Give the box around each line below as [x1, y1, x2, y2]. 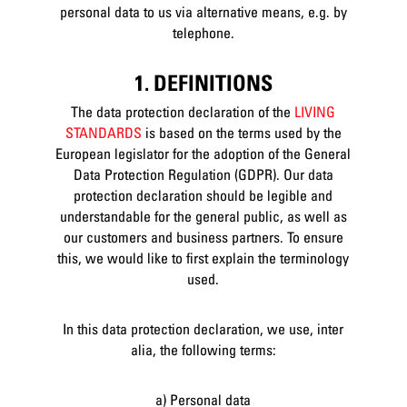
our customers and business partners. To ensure [63, 227, 343, 246]
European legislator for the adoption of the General [55, 144, 352, 163]
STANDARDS [65, 123, 142, 142]
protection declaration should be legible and [74, 185, 333, 204]
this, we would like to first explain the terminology [57, 248, 350, 267]
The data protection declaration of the [71, 102, 295, 121]
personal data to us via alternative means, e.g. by [59, 3, 347, 22]
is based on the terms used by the [141, 123, 342, 142]
